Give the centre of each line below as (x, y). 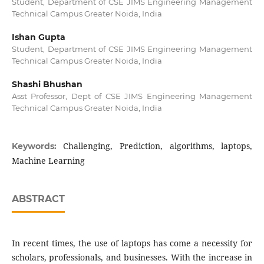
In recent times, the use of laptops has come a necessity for (132, 243)
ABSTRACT (38, 199)
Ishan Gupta (38, 37)
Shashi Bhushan (47, 85)
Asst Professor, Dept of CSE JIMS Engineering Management (132, 96)
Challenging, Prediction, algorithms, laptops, (158, 146)
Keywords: (37, 146)
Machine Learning (48, 161)
